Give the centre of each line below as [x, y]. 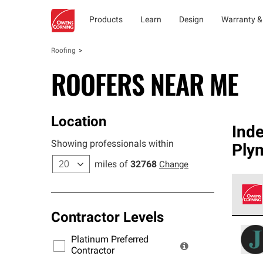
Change [174, 165]
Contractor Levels [107, 218]
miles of [111, 165]
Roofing [63, 51]
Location [79, 123]
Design [191, 20]
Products [106, 20]
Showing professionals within [112, 144]
